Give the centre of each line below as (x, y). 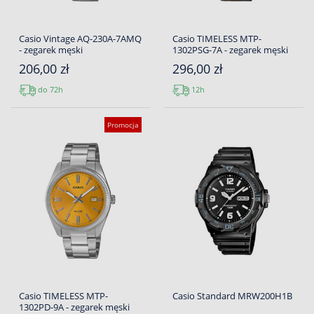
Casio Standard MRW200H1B (232, 296)
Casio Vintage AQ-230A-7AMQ (80, 39)
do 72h (49, 90)
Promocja (123, 125)
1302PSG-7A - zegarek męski (230, 50)
